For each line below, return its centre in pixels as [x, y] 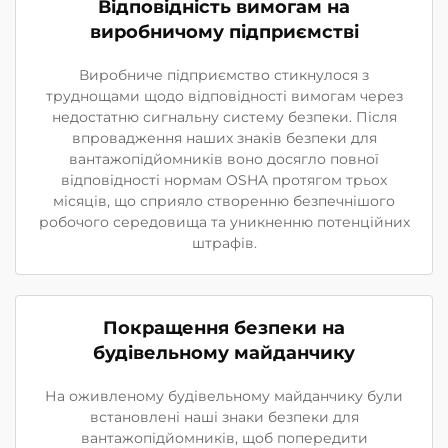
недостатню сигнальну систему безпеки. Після [224, 116]
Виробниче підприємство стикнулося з [224, 74]
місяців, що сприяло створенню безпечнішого [224, 200]
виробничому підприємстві [224, 31]
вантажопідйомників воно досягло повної [224, 158]
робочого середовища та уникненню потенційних [224, 221]
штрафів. [224, 242]
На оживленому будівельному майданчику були [224, 395]
